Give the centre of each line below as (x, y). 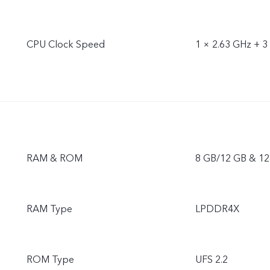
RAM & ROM (55, 159)
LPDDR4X (217, 209)
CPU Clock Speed (66, 45)
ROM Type (50, 260)
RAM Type (49, 209)
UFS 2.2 (212, 260)
